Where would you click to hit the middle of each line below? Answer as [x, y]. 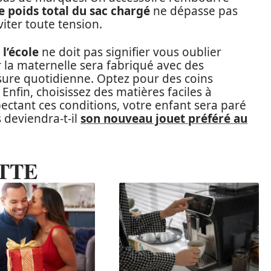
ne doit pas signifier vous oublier [130, 52]
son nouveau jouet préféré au [164, 118]
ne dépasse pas [194, 11]
